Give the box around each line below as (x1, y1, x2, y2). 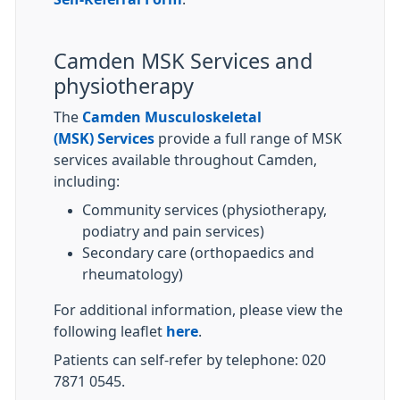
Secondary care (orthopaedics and (82, 246, 314, 260)
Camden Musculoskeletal (82, 110, 262, 124)
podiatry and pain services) (82, 224, 264, 238)
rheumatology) (82, 267, 183, 281)
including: (54, 174, 120, 188)
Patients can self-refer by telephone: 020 (54, 353, 326, 367)
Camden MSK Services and (54, 51, 312, 71)
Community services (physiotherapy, (82, 203, 327, 217)
